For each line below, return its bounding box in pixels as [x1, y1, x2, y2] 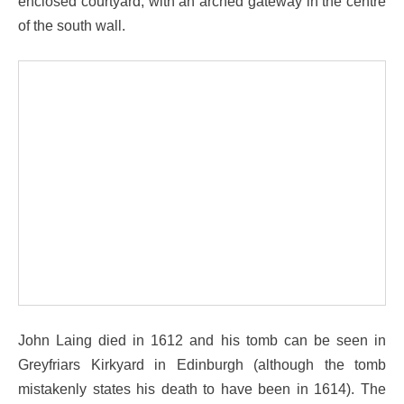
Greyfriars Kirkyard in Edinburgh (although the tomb [18, 356, 386, 372]
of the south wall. [18, 17, 125, 34]
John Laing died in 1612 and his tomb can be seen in [18, 332, 386, 348]
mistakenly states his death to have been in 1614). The [18, 381, 386, 397]
